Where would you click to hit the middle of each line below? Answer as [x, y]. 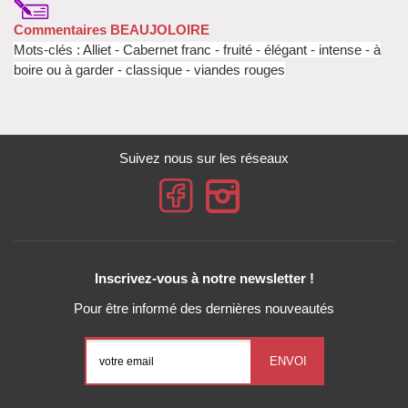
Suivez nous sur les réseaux [204, 158]
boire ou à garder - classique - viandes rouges [149, 69]
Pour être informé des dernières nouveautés [204, 309]
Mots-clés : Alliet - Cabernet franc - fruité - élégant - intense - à [197, 49]
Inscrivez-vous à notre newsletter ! [204, 278]
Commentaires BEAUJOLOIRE [112, 29]
